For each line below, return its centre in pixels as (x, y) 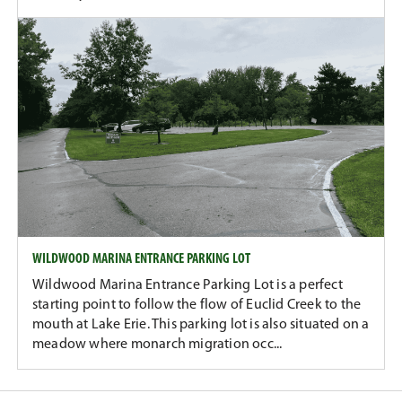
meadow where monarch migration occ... (157, 345)
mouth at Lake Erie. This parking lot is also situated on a (201, 325)
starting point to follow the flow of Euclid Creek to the (197, 306)
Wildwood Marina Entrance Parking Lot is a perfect (188, 286)
